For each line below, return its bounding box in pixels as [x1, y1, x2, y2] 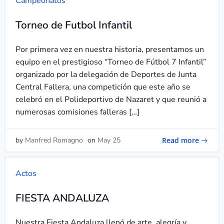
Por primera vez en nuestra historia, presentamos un [15, 44, 204, 55]
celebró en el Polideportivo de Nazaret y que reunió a [15, 94, 206, 105]
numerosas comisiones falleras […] [15, 106, 139, 117]
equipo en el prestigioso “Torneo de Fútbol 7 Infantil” [15, 56, 206, 67]
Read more [162, 135, 199, 145]
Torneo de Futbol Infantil [15, 18, 132, 32]
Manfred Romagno [25, 135, 83, 145]
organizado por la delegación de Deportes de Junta [15, 69, 196, 80]
